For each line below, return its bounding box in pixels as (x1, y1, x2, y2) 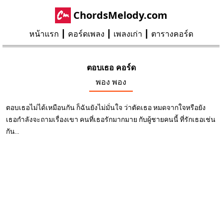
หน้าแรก (29, 29, 59, 39)
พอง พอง (96, 77, 126, 87)
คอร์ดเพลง (67, 29, 105, 39)
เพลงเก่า (113, 29, 142, 39)
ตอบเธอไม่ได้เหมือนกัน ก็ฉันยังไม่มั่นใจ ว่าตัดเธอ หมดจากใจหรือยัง (6, 104, 206, 111)
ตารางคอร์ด (151, 29, 193, 39)
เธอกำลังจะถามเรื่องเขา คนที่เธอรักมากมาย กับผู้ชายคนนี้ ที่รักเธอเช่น (6, 115, 216, 123)
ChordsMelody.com (73, 8, 167, 22)
